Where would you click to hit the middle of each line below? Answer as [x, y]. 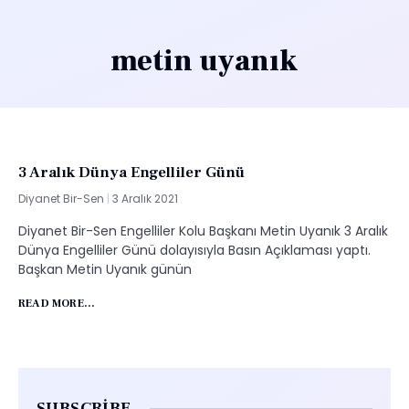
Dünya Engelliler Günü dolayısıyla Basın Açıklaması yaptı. [194, 250]
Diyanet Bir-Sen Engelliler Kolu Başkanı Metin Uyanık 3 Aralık [203, 231]
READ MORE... [57, 304]
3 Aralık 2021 [145, 199]
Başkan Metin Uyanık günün [105, 269]
